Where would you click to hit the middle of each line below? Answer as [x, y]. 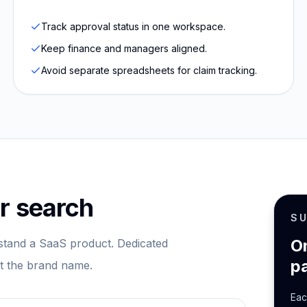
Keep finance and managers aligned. [124, 48]
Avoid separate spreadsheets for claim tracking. [149, 70]
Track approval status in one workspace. [133, 26]
